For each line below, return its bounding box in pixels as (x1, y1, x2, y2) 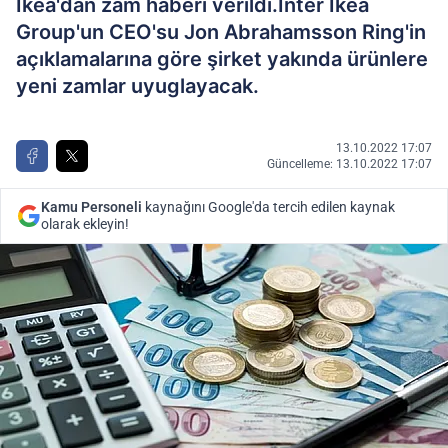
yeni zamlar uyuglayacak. (16, 74, 259, 98)
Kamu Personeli (41, 199, 142, 215)
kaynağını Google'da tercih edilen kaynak (142, 199, 395, 215)
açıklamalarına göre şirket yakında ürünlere (16, 47, 428, 71)
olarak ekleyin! (41, 216, 129, 232)
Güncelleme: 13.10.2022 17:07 (267, 157, 432, 171)
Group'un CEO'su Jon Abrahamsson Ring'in (16, 20, 426, 44)
